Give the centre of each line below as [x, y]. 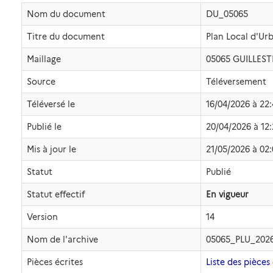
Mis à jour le [51, 149]
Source [41, 82]
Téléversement [236, 82]
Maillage [44, 59]
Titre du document [66, 37]
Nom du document [66, 14]
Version [42, 217]
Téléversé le [51, 104]
